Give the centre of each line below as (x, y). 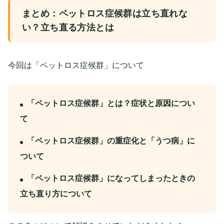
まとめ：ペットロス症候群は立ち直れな (105, 13)
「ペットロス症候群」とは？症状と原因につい (111, 103)
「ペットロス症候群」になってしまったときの (111, 178)
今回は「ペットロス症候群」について (76, 65)
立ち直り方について (56, 193)
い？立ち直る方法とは (68, 27)
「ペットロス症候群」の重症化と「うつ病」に (111, 140)
